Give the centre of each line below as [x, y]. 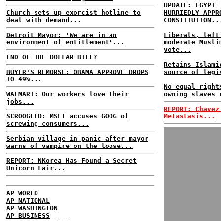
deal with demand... [44, 20]
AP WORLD [22, 193]
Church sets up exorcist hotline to [74, 13]
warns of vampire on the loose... [70, 146]
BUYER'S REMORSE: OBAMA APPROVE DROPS [77, 72]
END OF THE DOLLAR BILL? [52, 57]
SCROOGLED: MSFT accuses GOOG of [68, 116]
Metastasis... [189, 116]
